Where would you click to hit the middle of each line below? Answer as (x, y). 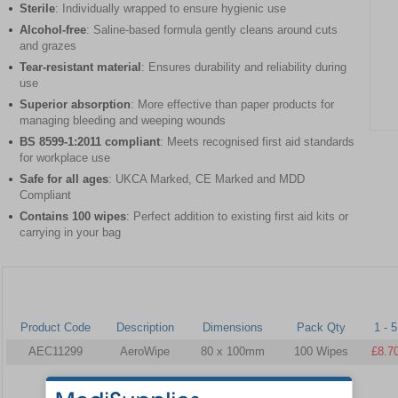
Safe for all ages (64, 179)
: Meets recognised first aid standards (257, 141)
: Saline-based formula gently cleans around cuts (212, 29)
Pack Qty (321, 327)
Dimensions (233, 327)
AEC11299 (55, 351)
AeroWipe (145, 351)
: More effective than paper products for (232, 104)
